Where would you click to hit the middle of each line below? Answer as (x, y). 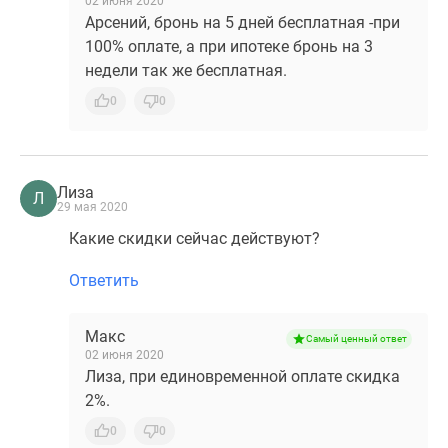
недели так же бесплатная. (186, 70)
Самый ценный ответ (356, 338)
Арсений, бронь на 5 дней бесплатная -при (242, 22)
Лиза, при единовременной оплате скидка (242, 376)
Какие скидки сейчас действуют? (194, 238)
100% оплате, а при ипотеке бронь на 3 (229, 46)
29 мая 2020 (92, 206)
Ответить (104, 280)
